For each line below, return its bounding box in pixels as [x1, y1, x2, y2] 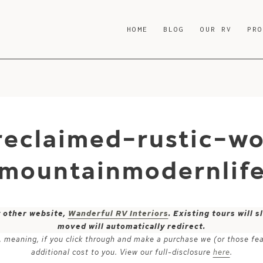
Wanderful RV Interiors [68, 208, 168, 218]
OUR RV [200, 25, 232, 33]
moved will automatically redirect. [58, 221, 205, 231]
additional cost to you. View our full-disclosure [31, 247, 213, 257]
